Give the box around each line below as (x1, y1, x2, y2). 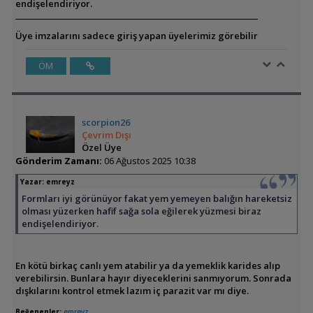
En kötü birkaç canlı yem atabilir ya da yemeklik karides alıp (15, 259, 280, 272)
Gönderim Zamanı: (15, 154, 102, 167)
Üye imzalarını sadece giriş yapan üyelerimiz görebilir (15, 29, 258, 42)
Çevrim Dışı (82, 129, 132, 141)
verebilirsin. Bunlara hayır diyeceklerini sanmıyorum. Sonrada (15, 272, 291, 284)
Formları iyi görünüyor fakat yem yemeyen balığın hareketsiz (21, 192, 292, 205)
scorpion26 (82, 116, 131, 129)
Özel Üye (82, 141, 122, 154)
